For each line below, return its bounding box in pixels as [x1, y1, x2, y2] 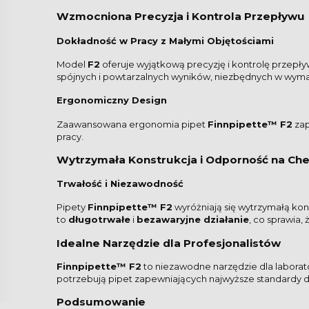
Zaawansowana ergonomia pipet [57, 118, 208, 130]
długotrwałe [68, 214, 130, 226]
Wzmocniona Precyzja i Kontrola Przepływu [57, 10, 305, 23]
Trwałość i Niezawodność [57, 178, 183, 190]
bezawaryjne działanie [137, 214, 249, 226]
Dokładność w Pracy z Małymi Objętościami [57, 34, 274, 46]
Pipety [57, 201, 88, 213]
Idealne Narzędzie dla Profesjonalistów [57, 236, 281, 250]
